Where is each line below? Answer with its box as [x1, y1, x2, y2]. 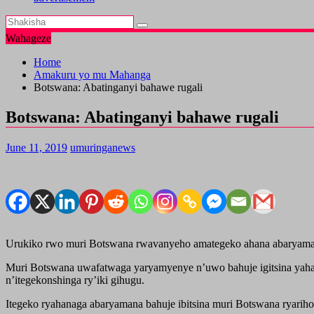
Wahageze [6, 32, 51, 44]
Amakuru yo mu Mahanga [34, 69, 151, 81]
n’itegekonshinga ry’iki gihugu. [6, 273, 144, 286]
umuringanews [70, 141, 135, 153]
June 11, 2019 [6, 141, 67, 153]
